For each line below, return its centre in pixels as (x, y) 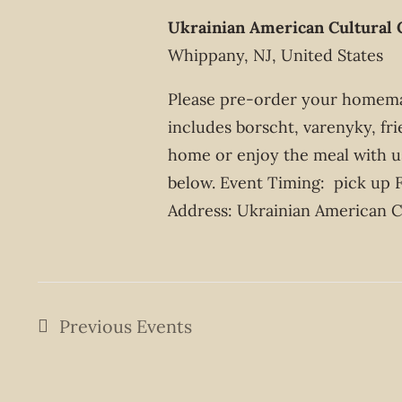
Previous (97, 326)
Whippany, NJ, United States (276, 55)
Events (164, 326)
